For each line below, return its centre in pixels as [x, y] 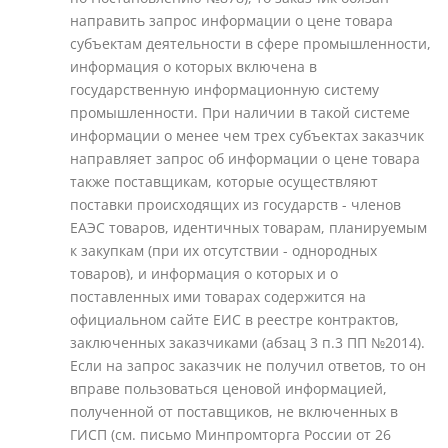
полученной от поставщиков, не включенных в [234, 411]
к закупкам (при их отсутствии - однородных [223, 250]
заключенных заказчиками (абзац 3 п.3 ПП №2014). [247, 342]
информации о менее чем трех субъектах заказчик [247, 135]
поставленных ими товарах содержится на [218, 296]
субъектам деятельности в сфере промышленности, [250, 43]
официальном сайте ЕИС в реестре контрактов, [234, 319]
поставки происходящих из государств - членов [235, 204]
